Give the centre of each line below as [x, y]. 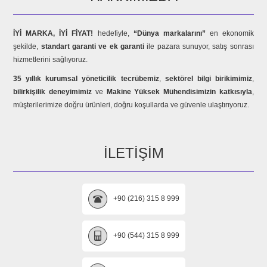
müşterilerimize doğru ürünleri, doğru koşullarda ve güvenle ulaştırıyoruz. [131, 105]
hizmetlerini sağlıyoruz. [51, 60]
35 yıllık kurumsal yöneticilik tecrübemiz [86, 79]
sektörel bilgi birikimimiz [208, 79]
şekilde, [27, 46]
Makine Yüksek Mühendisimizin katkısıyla [179, 92]
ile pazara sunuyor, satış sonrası [199, 46]
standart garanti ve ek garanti [93, 46]
